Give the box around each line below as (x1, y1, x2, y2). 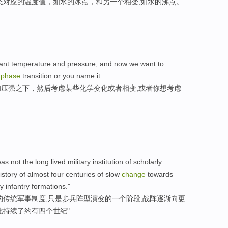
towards (146, 170, 173, 179)
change (122, 170, 146, 179)
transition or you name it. (20, 71, 102, 80)
